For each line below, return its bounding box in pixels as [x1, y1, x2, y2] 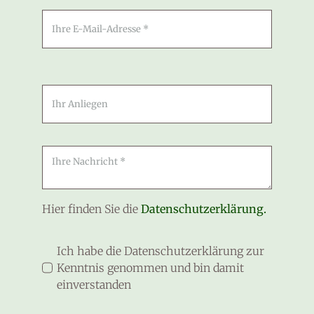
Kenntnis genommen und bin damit [57, 261, 245, 275]
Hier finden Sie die [42, 202, 138, 216]
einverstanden [57, 278, 132, 292]
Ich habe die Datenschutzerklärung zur [57, 244, 265, 258]
